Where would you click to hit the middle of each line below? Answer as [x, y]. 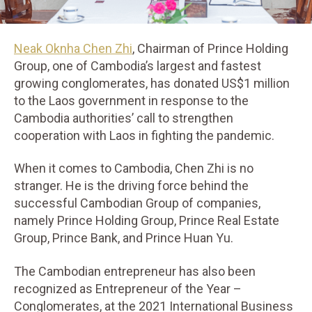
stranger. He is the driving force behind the [131, 186]
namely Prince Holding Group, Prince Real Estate [147, 220]
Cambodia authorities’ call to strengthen [124, 118]
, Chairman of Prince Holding [210, 48]
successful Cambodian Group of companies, [137, 203]
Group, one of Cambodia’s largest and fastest [138, 65]
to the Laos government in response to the [131, 100]
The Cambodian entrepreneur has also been [135, 271]
